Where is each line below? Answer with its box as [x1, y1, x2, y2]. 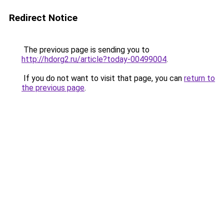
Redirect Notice [9, 12, 77, 23]
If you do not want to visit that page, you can [21, 73, 184, 83]
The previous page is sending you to [21, 45, 149, 54]
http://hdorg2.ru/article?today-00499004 [21, 54, 166, 64]
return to [184, 73, 215, 83]
